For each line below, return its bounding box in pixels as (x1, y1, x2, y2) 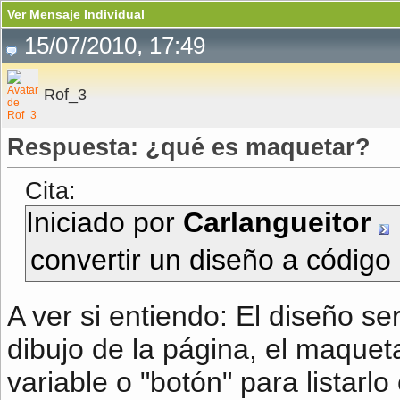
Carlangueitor (183, 206, 371, 238)
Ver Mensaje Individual (7, 7, 145, 21)
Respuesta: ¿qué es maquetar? (7, 134, 371, 161)
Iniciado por (26, 206, 183, 238)
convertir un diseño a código (30, 244, 391, 276)
